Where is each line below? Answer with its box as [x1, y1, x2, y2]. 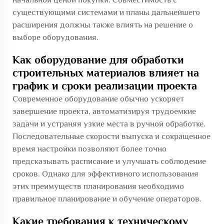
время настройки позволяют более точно [12, 144, 166, 153]
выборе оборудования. [12, 32, 98, 42]
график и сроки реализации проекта [12, 79, 197, 92]
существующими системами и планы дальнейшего [12, 7, 200, 17]
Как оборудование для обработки [12, 53, 184, 66]
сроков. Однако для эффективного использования [12, 169, 198, 178]
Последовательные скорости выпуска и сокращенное [12, 131, 210, 141]
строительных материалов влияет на [12, 66, 199, 79]
